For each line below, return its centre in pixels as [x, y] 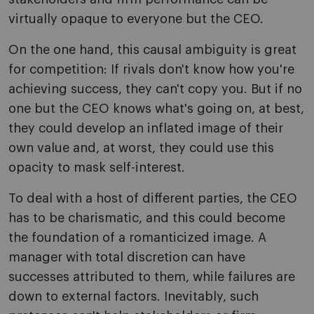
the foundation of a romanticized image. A [137, 238]
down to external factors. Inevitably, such [134, 297]
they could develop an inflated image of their [146, 129]
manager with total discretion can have [127, 258]
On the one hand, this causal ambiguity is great [152, 50]
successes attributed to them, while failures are [152, 277]
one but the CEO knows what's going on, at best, [156, 109]
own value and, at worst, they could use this [141, 148]
